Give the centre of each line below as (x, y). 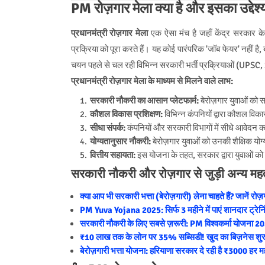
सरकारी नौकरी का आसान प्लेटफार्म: (144, 100)
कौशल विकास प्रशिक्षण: (126, 114)
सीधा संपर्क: (107, 127)
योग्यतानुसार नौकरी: (120, 141)
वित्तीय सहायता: (112, 155)
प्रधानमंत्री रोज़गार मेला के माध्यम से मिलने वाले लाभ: (152, 81)
